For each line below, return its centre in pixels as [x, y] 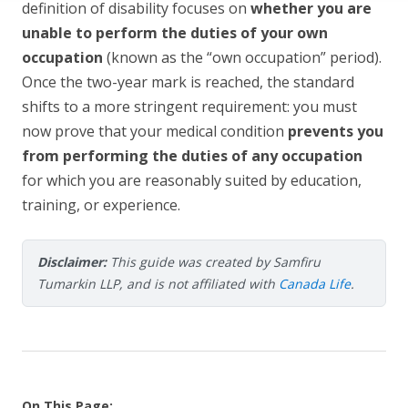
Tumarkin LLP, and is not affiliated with [158, 284]
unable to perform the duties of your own [175, 33]
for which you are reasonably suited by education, [192, 181]
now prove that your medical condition [155, 132]
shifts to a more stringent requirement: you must [189, 107]
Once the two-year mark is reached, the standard [188, 82]
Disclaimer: [72, 262]
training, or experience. [101, 205]
